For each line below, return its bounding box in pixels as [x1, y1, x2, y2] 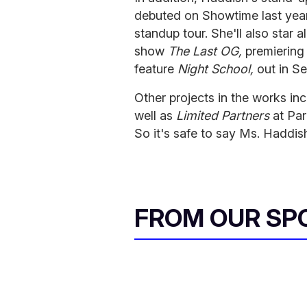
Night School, [177, 61, 257, 76]
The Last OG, [168, 43, 245, 58]
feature [134, 61, 177, 76]
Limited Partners [176, 108, 273, 123]
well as [134, 108, 176, 123]
